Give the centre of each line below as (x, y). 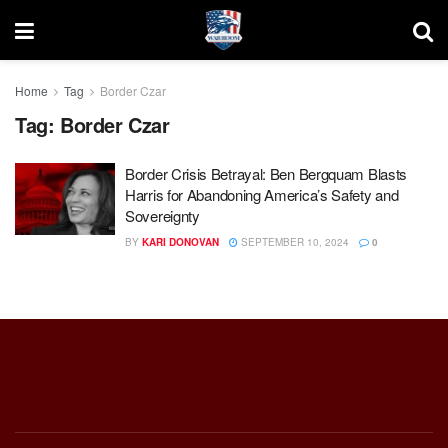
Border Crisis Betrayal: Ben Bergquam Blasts (266, 173)
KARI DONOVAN (180, 242)
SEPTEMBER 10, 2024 (293, 242)
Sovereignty (162, 215)
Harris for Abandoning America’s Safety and (262, 194)
